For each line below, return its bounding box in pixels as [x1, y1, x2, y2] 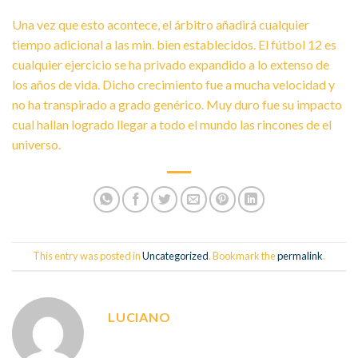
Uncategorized [142, 249, 209, 263]
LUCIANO [108, 308, 171, 324]
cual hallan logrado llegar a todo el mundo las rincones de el [12, 116, 332, 132]
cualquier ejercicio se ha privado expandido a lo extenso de [12, 56, 329, 72]
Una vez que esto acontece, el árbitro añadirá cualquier [12, 16, 309, 32]
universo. [12, 136, 61, 152]
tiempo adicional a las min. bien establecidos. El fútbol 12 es [12, 36, 336, 52]
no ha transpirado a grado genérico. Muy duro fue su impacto [12, 96, 342, 112]
